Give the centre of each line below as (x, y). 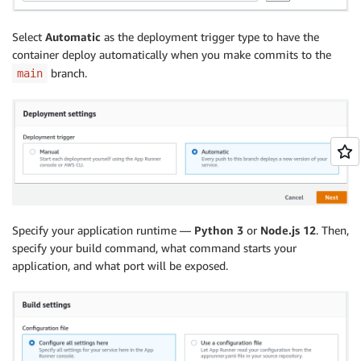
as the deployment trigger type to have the (210, 36)
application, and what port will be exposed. (120, 265)
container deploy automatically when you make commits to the (172, 54)
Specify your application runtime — (103, 230)
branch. (67, 73)
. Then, (332, 230)
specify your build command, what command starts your (154, 247)
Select (29, 36)
